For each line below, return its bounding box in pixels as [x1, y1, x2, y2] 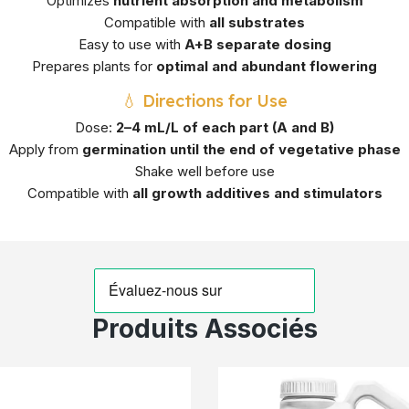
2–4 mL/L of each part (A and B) [116, 119, 334, 137]
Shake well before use [134, 163, 275, 181]
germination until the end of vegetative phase [81, 141, 401, 159]
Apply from [8, 141, 82, 159]
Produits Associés [91, 313, 318, 345]
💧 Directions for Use [121, 90, 288, 112]
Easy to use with [78, 36, 184, 54]
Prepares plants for [32, 58, 156, 76]
